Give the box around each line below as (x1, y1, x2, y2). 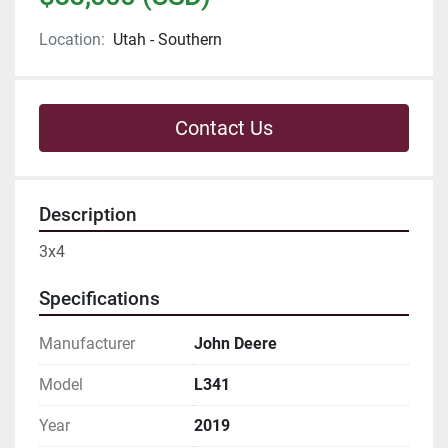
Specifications (39, 288, 160, 311)
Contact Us (175, 116, 273, 141)
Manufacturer (39, 334, 135, 354)
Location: (39, 30, 105, 50)
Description (39, 204, 137, 227)
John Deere (194, 334, 277, 354)
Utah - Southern (113, 30, 222, 50)
